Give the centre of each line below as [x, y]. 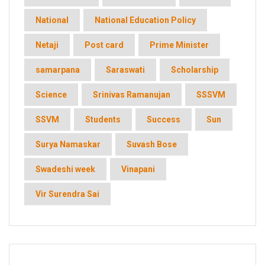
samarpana [58, 70]
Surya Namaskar [68, 145]
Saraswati [125, 70]
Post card [104, 45]
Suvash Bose [152, 145]
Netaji [47, 45]
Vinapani [138, 169]
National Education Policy [145, 20]
